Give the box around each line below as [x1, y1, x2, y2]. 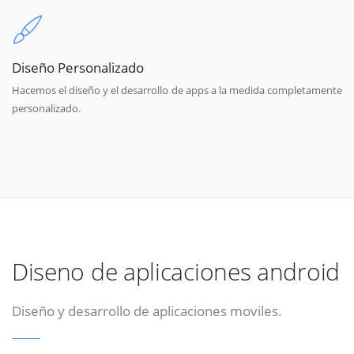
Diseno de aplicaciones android [12, 254, 340, 288]
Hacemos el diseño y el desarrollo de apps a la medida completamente [12, 83, 342, 98]
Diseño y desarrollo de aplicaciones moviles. [12, 300, 282, 320]
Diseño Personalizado [12, 58, 144, 77]
